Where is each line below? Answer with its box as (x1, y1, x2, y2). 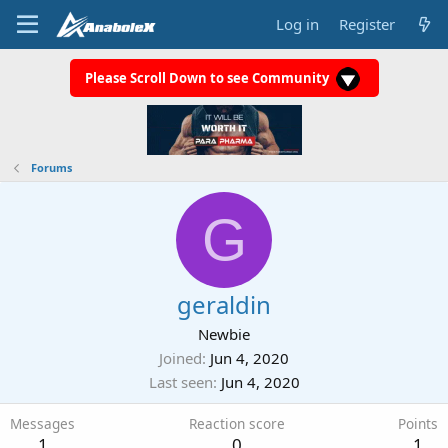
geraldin (177, 288, 271, 321)
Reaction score (188, 414, 285, 433)
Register (338, 14, 395, 34)
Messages (10, 414, 75, 433)
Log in (275, 14, 319, 34)
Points (398, 414, 438, 433)
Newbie (198, 324, 250, 344)
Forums (30, 160, 72, 175)
